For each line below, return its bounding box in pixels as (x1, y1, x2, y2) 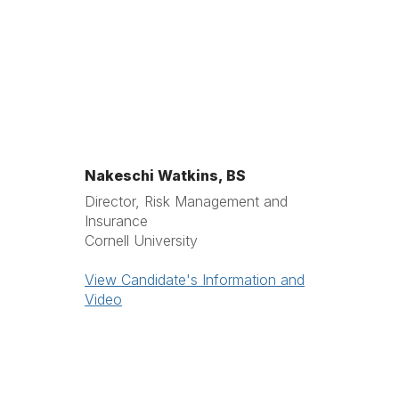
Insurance (85, 212, 148, 230)
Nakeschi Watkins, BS (85, 167, 246, 184)
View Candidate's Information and (85, 271, 305, 289)
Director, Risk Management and (85, 192, 288, 210)
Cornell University (85, 232, 198, 249)
